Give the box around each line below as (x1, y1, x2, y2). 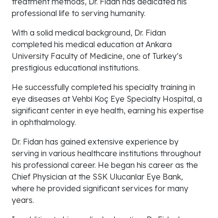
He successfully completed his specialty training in (12, 82, 195, 92)
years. (12, 195, 34, 205)
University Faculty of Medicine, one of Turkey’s (12, 51, 182, 61)
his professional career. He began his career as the (12, 160, 198, 170)
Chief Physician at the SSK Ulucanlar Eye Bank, (12, 172, 183, 182)
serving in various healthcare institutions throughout (12, 148, 201, 159)
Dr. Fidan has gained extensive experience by (12, 137, 179, 147)
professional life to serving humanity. (12, 8, 145, 18)
